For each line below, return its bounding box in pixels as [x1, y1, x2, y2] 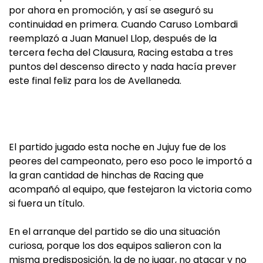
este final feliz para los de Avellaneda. [9, 74, 181, 87]
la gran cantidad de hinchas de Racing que [9, 168, 204, 182]
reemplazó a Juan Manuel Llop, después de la [9, 32, 217, 45]
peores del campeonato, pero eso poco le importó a [9, 154, 252, 168]
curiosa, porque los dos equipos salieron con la [9, 239, 221, 252]
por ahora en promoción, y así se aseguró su [9, 4, 213, 17]
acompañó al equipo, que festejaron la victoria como [9, 183, 252, 196]
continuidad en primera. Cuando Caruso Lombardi [9, 18, 238, 31]
